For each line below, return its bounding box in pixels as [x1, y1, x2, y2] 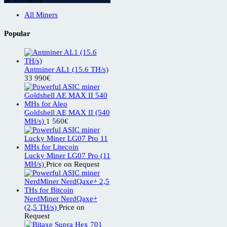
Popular [4, 29, 30, 37]
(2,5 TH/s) [24, 203, 57, 211]
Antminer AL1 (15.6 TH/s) [24, 65, 108, 73]
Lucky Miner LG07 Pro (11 [24, 151, 110, 160]
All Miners [24, 10, 58, 19]
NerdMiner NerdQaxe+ [24, 194, 97, 203]
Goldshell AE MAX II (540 [24, 108, 110, 117]
